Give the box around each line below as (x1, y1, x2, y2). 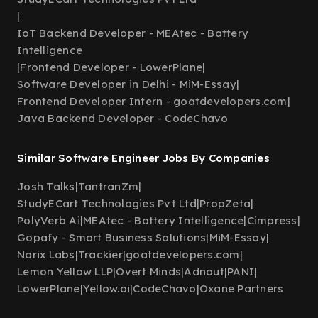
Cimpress (246, 214, 297, 227)
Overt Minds (116, 265, 181, 278)
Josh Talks (17, 180, 75, 193)
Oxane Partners (199, 282, 284, 295)
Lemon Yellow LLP (17, 265, 113, 278)
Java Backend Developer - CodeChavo (17, 111, 229, 125)
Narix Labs (17, 248, 75, 261)
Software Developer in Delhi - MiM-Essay (17, 77, 236, 91)
